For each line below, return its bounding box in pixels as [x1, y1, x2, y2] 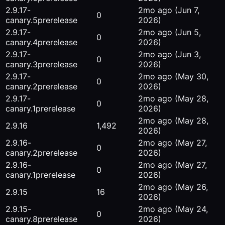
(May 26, [175, 182, 208, 192]
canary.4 [6, 37, 38, 48]
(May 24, [175, 204, 208, 214]
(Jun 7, [175, 5, 199, 16]
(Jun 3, [175, 49, 201, 60]
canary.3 [6, 59, 38, 70]
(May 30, [175, 71, 208, 82]
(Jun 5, [175, 27, 201, 38]
